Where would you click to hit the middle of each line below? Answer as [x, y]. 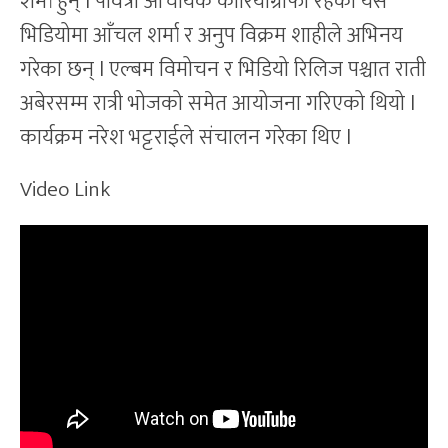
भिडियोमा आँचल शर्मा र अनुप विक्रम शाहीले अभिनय [211, 36]
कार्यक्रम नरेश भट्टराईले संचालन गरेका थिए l [185, 138]
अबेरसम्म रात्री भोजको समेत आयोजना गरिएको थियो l [217, 104]
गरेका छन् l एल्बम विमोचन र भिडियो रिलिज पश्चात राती [223, 70]
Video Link [65, 190]
